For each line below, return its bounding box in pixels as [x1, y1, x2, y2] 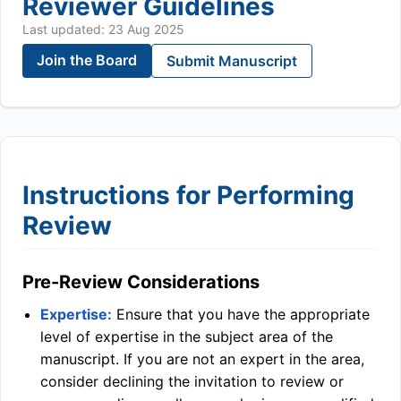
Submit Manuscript [166, 52, 297, 70]
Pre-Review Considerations [22, 271, 260, 293]
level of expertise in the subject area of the [40, 328, 333, 346]
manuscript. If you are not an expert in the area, [40, 350, 364, 368]
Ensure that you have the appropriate [112, 305, 370, 323]
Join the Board [37, 51, 137, 69]
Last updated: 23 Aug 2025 [22, 21, 184, 37]
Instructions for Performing [22, 180, 354, 210]
